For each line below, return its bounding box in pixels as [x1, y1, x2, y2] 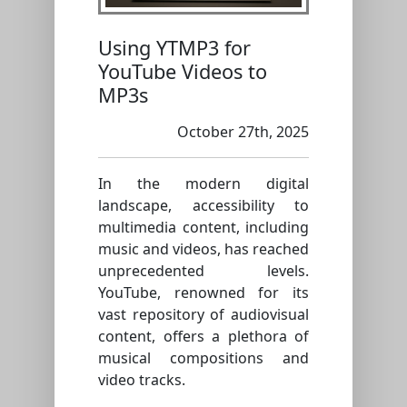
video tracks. [98, 370, 185, 391]
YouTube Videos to [98, 58, 267, 85]
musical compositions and [98, 348, 309, 369]
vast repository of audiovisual [98, 304, 309, 325]
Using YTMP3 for [98, 35, 251, 62]
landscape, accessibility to [98, 195, 309, 216]
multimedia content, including [98, 217, 309, 238]
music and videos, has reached [98, 239, 309, 260]
